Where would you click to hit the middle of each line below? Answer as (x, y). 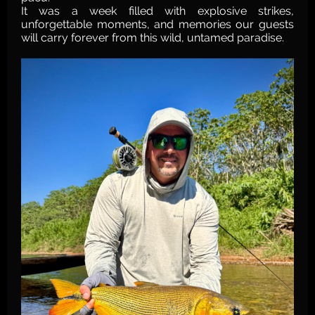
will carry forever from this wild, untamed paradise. (153, 38)
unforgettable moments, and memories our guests (157, 24)
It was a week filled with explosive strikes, (157, 11)
